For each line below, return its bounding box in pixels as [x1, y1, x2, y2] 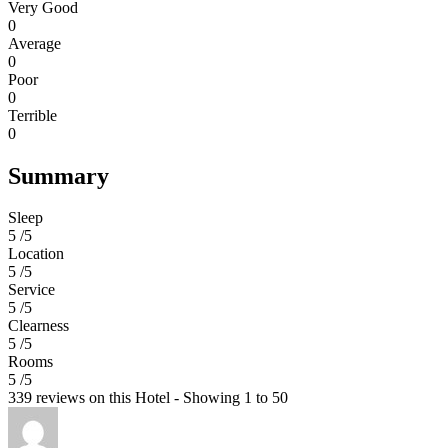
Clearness [8, 317, 69, 335]
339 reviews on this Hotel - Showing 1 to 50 [8, 389, 288, 407]
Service [8, 281, 55, 299]
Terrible [8, 106, 57, 124]
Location [8, 245, 64, 263]
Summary [8, 162, 109, 189]
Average [8, 34, 61, 52]
